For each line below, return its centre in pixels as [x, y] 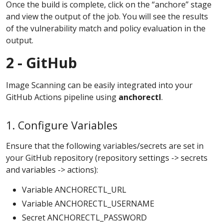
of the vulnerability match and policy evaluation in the [106, 28]
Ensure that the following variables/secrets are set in [105, 146]
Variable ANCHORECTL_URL [74, 189]
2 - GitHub [42, 62]
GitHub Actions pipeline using [62, 97]
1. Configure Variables [62, 125]
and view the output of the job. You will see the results [107, 16]
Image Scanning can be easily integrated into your [99, 85]
